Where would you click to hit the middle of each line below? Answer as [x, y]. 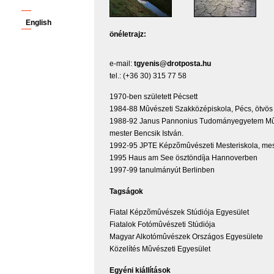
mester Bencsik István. [146, 134]
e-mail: [122, 64]
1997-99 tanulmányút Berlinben [162, 170]
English [39, 23]
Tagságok [126, 191]
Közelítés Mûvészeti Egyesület [160, 249]
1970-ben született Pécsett [154, 97]
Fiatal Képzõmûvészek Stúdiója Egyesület [179, 213]
